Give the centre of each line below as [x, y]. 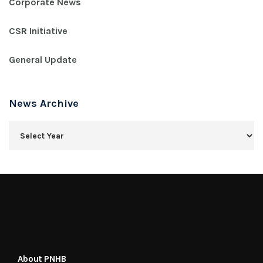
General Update [43, 60]
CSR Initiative [38, 31]
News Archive [44, 103]
